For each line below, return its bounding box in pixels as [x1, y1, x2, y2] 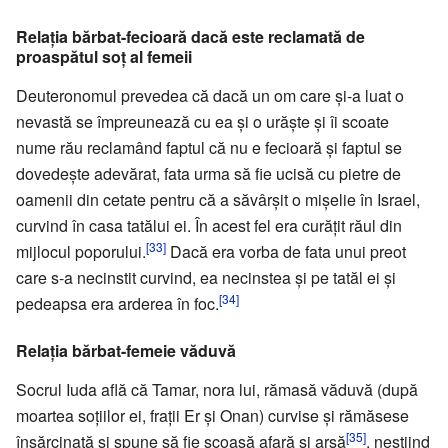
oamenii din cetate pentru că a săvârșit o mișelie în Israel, [16, 187, 420, 211]
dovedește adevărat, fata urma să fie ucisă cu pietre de [16, 161, 401, 185]
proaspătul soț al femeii [16, 44, 192, 68]
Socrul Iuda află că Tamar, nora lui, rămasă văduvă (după [16, 377, 418, 401]
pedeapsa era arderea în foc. [16, 291, 219, 315]
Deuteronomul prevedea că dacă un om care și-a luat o [16, 83, 404, 107]
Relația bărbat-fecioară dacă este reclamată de [16, 24, 365, 48]
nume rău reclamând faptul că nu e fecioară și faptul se [16, 135, 402, 159]
